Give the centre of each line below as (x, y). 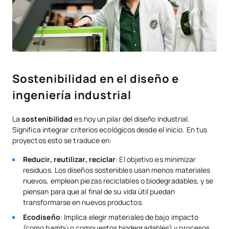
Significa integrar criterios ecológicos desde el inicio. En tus (110, 130)
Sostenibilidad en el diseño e (96, 79)
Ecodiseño (42, 217)
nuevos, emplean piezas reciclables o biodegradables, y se (118, 181)
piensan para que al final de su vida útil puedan (99, 192)
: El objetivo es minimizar (156, 159)
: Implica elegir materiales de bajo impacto (129, 217)
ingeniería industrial (72, 95)
